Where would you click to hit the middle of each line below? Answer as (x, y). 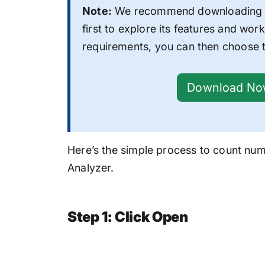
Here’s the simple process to (140, 150)
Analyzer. (91, 167)
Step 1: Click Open (128, 217)
